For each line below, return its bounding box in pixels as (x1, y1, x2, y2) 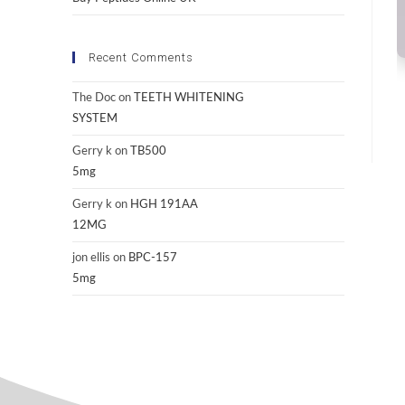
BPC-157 (127, 252, 177, 265)
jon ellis (71, 252, 110, 265)
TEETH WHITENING (133, 92, 244, 105)
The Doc (71, 92, 116, 105)
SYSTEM (71, 113, 118, 126)
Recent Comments (88, 51, 193, 65)
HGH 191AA (129, 199, 198, 212)
